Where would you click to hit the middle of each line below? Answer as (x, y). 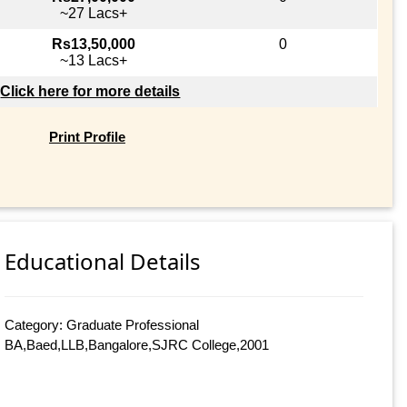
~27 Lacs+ (93, 13)
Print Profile (87, 136)
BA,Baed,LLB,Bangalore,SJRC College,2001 (137, 345)
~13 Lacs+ (93, 60)
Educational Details (103, 262)
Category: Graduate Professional (102, 325)
